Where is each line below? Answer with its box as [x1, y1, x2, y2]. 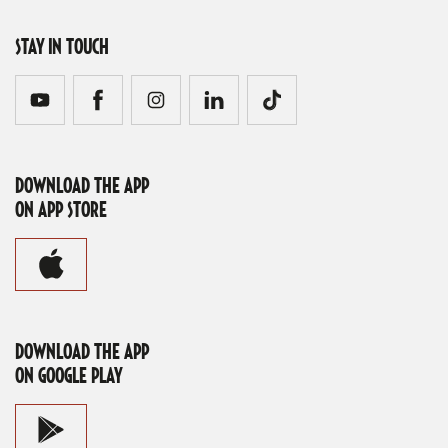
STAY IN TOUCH [15, 37, 109, 58]
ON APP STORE [15, 200, 107, 221]
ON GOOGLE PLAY [15, 367, 122, 388]
